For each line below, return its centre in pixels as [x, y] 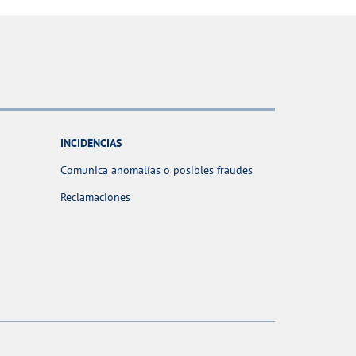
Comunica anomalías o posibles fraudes [157, 170]
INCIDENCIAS [91, 143]
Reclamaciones [95, 197]
